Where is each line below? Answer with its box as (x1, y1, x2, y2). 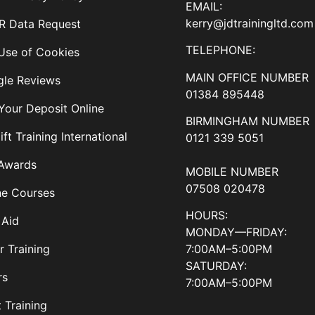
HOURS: (186, 208, 229, 223)
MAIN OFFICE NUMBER (186, 70, 309, 84)
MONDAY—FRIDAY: (186, 225, 288, 240)
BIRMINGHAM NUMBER (186, 113, 310, 128)
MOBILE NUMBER (186, 164, 279, 179)
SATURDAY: (186, 259, 247, 274)
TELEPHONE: (186, 43, 256, 58)
